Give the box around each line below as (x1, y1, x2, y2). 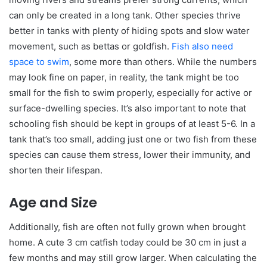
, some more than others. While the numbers (69, 56, 257, 68)
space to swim (9, 56, 69, 68)
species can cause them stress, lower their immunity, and (9, 149, 250, 161)
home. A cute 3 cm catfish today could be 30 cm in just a (9, 236, 246, 248)
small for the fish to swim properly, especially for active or (9, 87, 252, 99)
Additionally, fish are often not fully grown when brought (9, 221, 246, 232)
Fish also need (172, 41, 233, 52)
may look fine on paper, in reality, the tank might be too (9, 72, 239, 83)
